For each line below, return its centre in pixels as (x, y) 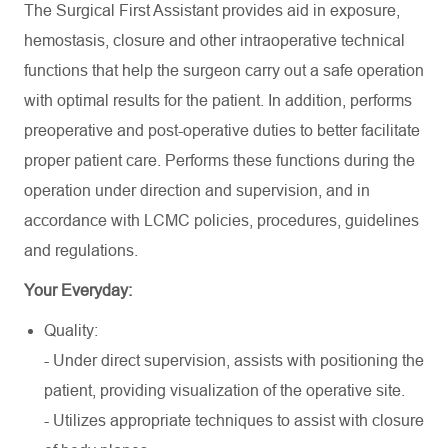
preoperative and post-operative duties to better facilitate (222, 130)
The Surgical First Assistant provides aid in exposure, (212, 10)
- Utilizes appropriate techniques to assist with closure (234, 420)
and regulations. (81, 250)
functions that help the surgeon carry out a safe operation (224, 70)
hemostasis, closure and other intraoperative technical (214, 40)
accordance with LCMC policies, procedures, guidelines (221, 220)
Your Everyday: (78, 290)
